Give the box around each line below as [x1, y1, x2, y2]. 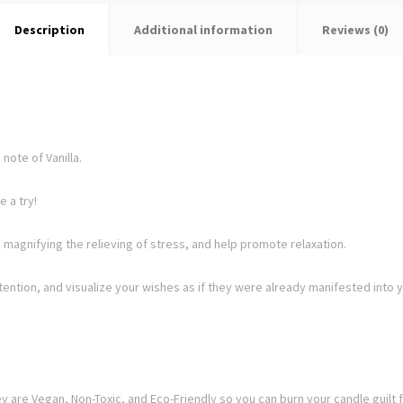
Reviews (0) [322, 22, 389, 38]
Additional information [134, 22, 273, 38]
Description [14, 22, 85, 38]
